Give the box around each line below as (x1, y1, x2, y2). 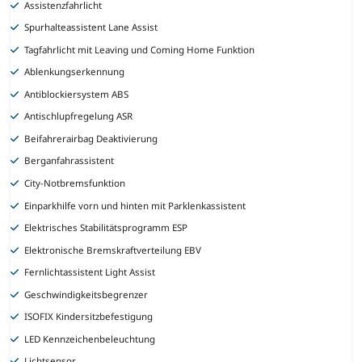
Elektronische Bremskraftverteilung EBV (24, 243, 202, 256)
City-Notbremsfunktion (24, 177, 126, 190)
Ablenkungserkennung (24, 65, 125, 78)
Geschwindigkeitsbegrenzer (24, 288, 149, 301)
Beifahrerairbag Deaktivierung (24, 132, 158, 145)
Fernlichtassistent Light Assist (24, 266, 156, 279)
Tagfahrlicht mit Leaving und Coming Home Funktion (24, 43, 255, 56)
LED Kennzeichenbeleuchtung (24, 332, 156, 345)
